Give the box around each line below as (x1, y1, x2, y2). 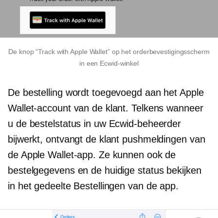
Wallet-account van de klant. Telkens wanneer (8, 102, 203, 113)
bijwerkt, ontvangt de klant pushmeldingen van (8, 133, 205, 145)
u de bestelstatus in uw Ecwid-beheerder (8, 118, 182, 129)
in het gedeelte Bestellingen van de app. (8, 180, 179, 191)
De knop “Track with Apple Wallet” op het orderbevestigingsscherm (8, 47, 210, 55)
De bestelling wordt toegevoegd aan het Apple (8, 87, 204, 98)
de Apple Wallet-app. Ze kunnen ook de (8, 149, 176, 160)
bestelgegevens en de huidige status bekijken (8, 164, 201, 176)
